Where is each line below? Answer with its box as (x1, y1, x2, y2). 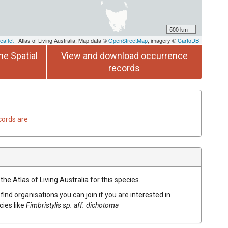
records (108, 62, 140, 73)
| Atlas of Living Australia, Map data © (14, 36, 108, 44)
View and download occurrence (61, 50, 188, 61)
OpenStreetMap (108, 36, 148, 44)
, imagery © (148, 36, 178, 44)
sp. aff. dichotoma (63, 201, 119, 209)
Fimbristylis (26, 201, 61, 209)
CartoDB (178, 36, 199, 44)
